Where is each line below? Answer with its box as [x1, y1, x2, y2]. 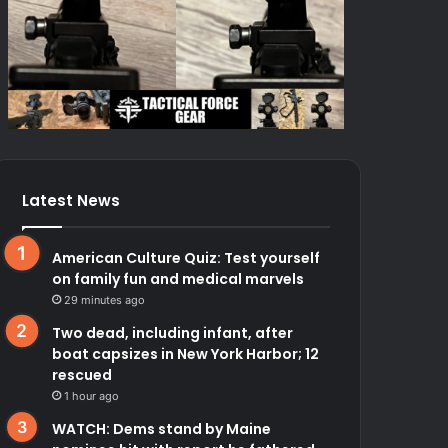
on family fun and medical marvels [52, 268, 305, 289]
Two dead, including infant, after [52, 322, 294, 343]
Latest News [22, 189, 121, 211]
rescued [52, 364, 113, 385]
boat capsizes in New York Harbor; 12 [52, 343, 320, 364]
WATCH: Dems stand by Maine [52, 418, 272, 439]
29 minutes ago [64, 292, 146, 307]
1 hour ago [64, 388, 120, 403]
